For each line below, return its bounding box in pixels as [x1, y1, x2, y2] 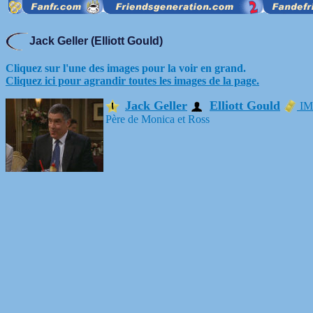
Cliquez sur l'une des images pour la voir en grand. [6, 62, 246, 74]
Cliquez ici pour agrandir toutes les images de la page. [6, 75, 259, 87]
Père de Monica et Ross [105, 113, 210, 125]
